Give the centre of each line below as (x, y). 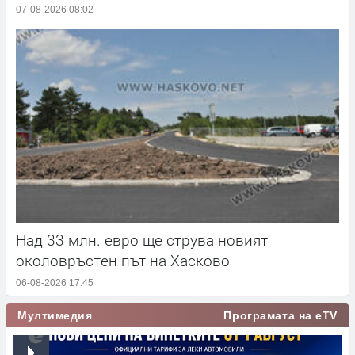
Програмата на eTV (281, 315)
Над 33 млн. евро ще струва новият (142, 239)
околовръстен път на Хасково (123, 260)
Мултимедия (55, 315)
